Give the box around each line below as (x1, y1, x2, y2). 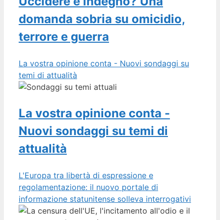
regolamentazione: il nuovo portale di (19, 182, 158, 192)
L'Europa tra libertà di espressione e (19, 170, 153, 180)
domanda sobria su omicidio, (19, 11, 185, 26)
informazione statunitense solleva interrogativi (19, 193, 191, 204)
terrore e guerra (19, 29, 109, 44)
